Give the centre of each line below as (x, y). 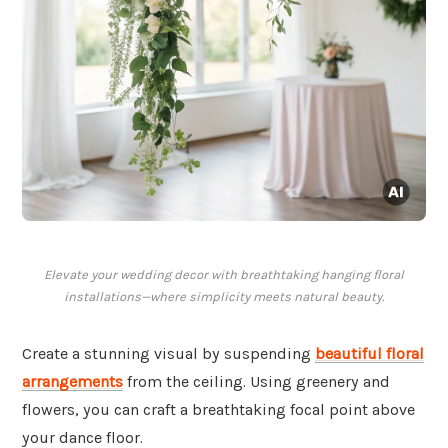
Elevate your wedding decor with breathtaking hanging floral (224, 275)
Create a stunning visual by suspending (168, 354)
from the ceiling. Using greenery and (256, 382)
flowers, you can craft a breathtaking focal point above (218, 410)
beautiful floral (369, 354)
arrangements (72, 382)
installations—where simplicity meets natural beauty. (224, 297)
